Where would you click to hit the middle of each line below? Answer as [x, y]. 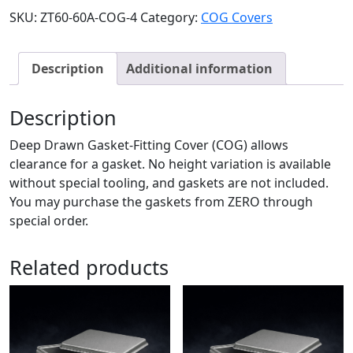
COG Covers [237, 18]
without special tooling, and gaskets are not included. [169, 183]
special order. [49, 221]
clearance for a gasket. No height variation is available [170, 164]
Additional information [199, 69]
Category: [171, 18]
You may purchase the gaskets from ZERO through [161, 202]
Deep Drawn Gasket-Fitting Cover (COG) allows [149, 145]
